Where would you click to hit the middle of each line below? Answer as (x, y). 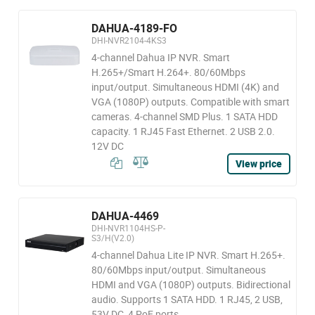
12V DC (107, 146)
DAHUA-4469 (125, 216)
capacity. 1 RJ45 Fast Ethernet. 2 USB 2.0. (183, 131)
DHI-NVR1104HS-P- (128, 228)
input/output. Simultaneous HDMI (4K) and (185, 87)
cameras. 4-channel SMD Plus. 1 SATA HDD (184, 116)
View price (259, 163)
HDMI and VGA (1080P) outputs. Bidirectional (191, 284)
